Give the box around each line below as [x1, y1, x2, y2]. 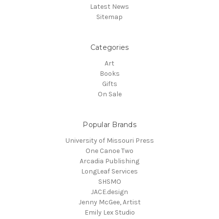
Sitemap [96, 13, 123, 22]
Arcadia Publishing [80, 157, 139, 166]
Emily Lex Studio [84, 208, 135, 217]
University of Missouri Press [65, 136, 154, 145]
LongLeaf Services [81, 167, 138, 176]
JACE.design [91, 188, 128, 197]
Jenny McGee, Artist [78, 198, 141, 207]
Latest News [90, 2, 129, 11]
